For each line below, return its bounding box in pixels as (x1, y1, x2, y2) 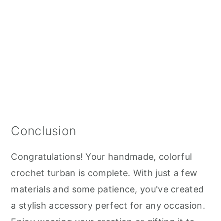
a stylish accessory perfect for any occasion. (11, 200, 205, 211)
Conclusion (11, 123, 76, 138)
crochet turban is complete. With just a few (11, 167, 198, 178)
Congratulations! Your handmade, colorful (11, 151, 192, 162)
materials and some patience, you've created (11, 184, 204, 194)
